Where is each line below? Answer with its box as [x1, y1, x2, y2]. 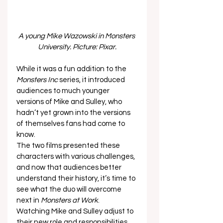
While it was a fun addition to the [16, 65, 128, 73]
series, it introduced [58, 76, 126, 84]
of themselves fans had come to [16, 120, 126, 128]
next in [16, 197, 41, 205]
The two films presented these [16, 142, 121, 150]
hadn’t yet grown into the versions [16, 109, 132, 117]
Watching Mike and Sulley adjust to [16, 208, 135, 216]
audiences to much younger [16, 87, 111, 95]
